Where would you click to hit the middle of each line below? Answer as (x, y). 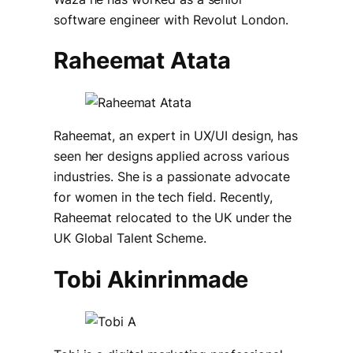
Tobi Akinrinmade (151, 279)
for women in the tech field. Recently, (163, 197)
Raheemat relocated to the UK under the (173, 218)
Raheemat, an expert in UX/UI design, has (176, 136)
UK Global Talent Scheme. (130, 238)
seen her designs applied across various (172, 156)
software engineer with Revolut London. (171, 19)
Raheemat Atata (142, 61)
